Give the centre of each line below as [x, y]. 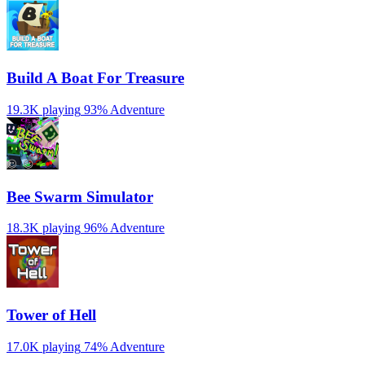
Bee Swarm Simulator [80, 196]
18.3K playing [44, 228]
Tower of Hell [51, 315]
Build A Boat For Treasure [95, 78]
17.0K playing [44, 346]
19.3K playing [44, 109]
